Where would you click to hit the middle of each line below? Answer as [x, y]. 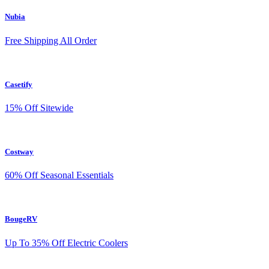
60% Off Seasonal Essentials [59, 175]
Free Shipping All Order [51, 40]
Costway [19, 152]
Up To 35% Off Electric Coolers [66, 243]
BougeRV [21, 219]
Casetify [19, 84]
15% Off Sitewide [39, 107]
